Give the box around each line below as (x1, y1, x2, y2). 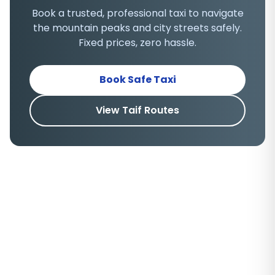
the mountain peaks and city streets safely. (33, 21, 242, 35)
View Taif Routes (96, 103, 179, 117)
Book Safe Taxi (99, 72, 176, 87)
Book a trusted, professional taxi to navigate (31, 6, 244, 20)
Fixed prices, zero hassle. (79, 36, 196, 50)
